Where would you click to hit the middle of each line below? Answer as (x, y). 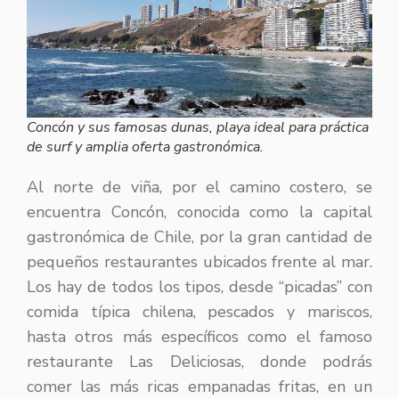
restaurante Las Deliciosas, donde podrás (199, 361)
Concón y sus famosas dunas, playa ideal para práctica (198, 127)
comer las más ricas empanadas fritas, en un (199, 386)
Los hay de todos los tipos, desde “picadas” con (199, 286)
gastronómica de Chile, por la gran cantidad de (199, 236)
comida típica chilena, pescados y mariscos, (199, 311)
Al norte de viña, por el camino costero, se (199, 187)
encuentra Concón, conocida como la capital (199, 212)
